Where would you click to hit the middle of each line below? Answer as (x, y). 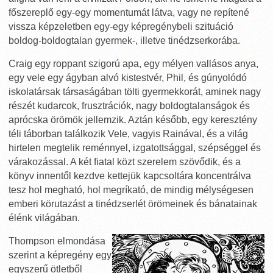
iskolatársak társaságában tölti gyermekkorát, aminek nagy (135, 92)
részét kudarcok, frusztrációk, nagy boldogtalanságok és (129, 106)
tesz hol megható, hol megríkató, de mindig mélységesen (131, 190)
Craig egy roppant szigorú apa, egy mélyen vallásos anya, (133, 64)
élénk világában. (44, 218)
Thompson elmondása (57, 241)
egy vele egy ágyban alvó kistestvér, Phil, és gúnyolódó (128, 78)
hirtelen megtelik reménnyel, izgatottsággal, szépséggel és (135, 148)
